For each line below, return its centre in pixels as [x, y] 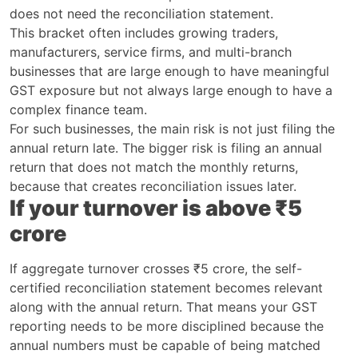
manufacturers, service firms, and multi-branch [151, 52]
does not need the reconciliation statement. [141, 13]
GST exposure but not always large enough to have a [171, 90]
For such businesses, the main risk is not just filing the [172, 128]
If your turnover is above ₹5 [156, 208]
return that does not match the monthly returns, [154, 167]
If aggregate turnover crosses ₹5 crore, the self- [156, 268]
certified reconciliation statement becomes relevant [166, 287]
